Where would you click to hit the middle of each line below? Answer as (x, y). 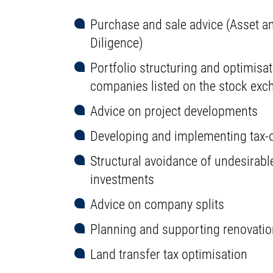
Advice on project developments (174, 111)
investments (122, 179)
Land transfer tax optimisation (169, 254)
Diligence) (117, 43)
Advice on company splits (158, 204)
